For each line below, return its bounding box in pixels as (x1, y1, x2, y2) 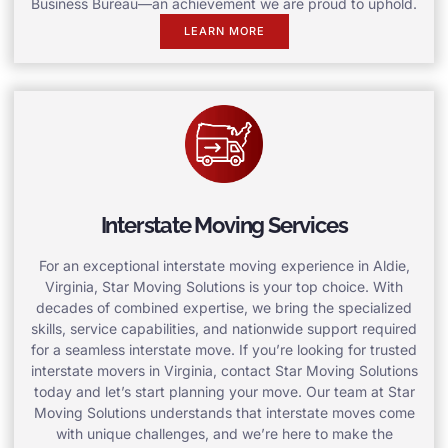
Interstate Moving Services (100, 212, 348, 239)
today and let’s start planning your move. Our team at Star (33, 383, 415, 401)
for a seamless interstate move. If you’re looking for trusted (31, 341, 417, 359)
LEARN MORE (183, 23, 265, 38)
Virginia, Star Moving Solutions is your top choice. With (45, 278, 403, 296)
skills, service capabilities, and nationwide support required (31, 320, 417, 338)
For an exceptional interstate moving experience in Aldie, (38, 257, 410, 275)
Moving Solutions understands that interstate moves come (33, 404, 415, 422)
